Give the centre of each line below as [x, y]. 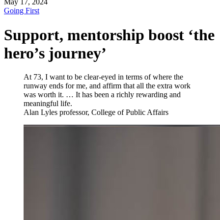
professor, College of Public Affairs [114, 112]
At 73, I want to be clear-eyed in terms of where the [103, 77]
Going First [22, 11]
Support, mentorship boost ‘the [109, 35]
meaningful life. [48, 104]
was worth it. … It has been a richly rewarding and [102, 95]
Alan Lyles [41, 112]
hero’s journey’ [55, 53]
